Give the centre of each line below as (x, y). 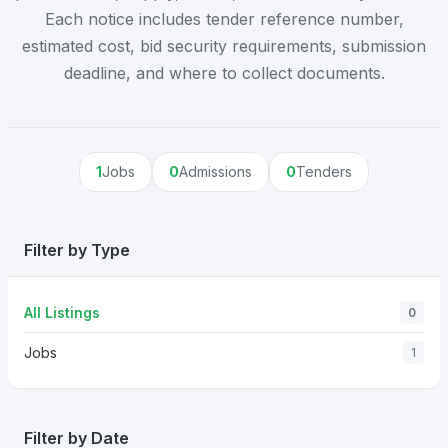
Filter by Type (77, 250)
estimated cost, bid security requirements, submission (224, 46)
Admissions (215, 171)
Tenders (324, 171)
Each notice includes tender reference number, (224, 19)
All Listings (62, 312)
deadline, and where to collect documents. (224, 73)
